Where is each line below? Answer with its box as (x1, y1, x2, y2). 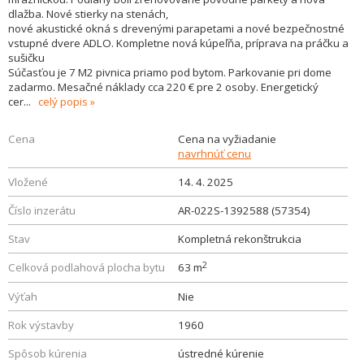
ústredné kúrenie (178, 346, 264, 361)
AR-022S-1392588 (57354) (178, 203, 310, 218)
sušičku (8, 50, 45, 65)
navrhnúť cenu (178, 146, 251, 161)
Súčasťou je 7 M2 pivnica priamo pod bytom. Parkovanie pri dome (8, 65, 331, 80)
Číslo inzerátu (8, 203, 76, 218)
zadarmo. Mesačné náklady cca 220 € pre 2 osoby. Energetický (8, 80, 318, 94)
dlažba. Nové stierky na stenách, (8, 6, 168, 21)
